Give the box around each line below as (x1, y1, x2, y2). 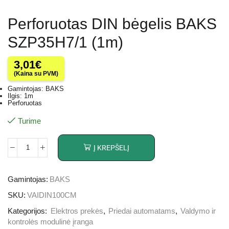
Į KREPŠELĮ (93, 144, 129, 152)
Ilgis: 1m (8, 92, 33, 100)
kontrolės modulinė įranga (8, 217, 93, 226)
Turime (18, 116, 41, 125)
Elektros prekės (51, 207, 103, 215)
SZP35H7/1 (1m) (8, 33, 123, 51)
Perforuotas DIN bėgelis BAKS (8, 15, 217, 32)
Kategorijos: (8, 207, 49, 215)
